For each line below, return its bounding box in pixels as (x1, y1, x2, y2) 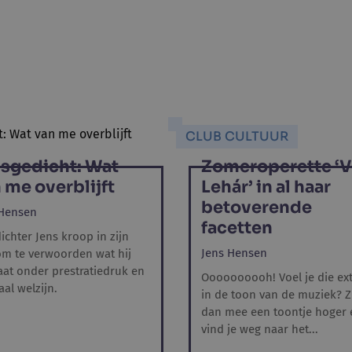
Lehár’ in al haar (201, 177, 331, 197)
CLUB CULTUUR (185, 128, 288, 145)
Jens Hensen (201, 246, 267, 260)
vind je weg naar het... (201, 322, 318, 336)
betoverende (201, 197, 312, 218)
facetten (201, 218, 273, 238)
